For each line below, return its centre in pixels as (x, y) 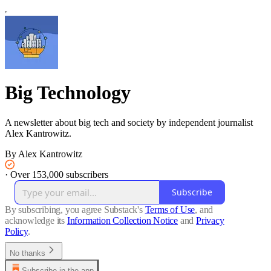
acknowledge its (35, 220)
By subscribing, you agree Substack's (74, 209)
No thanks (28, 253)
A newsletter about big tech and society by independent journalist (129, 122)
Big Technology (68, 93)
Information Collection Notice (122, 220)
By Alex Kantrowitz (44, 154)
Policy (16, 231)
